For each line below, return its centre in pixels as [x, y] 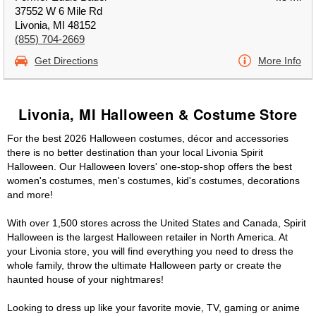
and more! [30, 195]
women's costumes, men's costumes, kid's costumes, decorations [153, 181]
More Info [280, 61]
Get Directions [66, 61]
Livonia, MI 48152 [55, 25]
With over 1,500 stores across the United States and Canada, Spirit [157, 223]
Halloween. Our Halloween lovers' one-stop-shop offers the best [150, 166]
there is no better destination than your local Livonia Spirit [135, 152]
